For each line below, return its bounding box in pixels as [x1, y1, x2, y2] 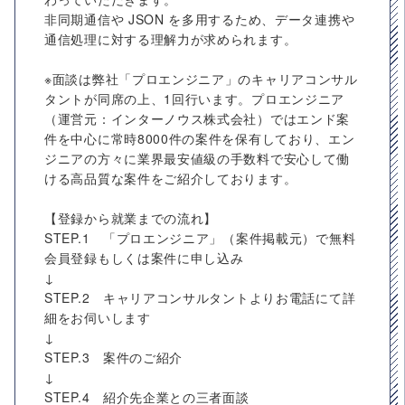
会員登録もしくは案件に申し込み [44, 249, 244, 267]
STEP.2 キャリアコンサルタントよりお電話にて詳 [44, 288, 356, 306]
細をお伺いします [44, 308, 151, 326]
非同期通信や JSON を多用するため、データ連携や [44, 10, 355, 28]
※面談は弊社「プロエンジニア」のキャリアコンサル [44, 70, 358, 88]
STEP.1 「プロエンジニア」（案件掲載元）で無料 [44, 229, 356, 247]
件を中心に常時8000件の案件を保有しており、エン [44, 129, 355, 147]
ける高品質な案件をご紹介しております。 [44, 169, 297, 187]
